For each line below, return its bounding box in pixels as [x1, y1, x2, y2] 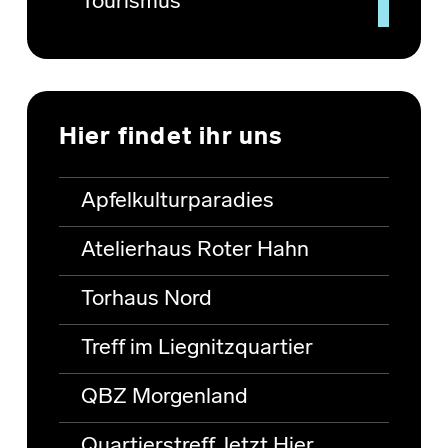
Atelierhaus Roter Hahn [80, 239, 309, 263]
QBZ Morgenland [80, 386, 248, 410]
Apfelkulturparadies [80, 190, 274, 214]
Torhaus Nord [80, 288, 212, 312]
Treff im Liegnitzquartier [80, 337, 313, 361]
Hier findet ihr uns [58, 126, 284, 151]
